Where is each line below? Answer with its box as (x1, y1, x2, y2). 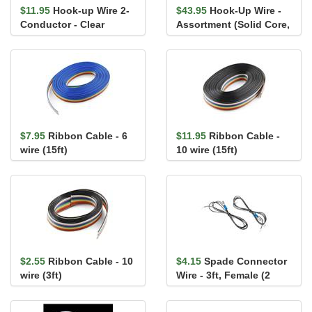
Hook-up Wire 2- (53, 5, 130, 16)
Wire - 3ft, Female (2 (176, 270, 270, 281)
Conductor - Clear (20, 19, 104, 30)
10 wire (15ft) (176, 144, 237, 155)
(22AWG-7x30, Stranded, (20, 33, 135, 44)
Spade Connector (204, 256, 287, 267)
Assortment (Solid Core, (176, 19, 290, 30)
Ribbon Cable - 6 (48, 130, 127, 141)
